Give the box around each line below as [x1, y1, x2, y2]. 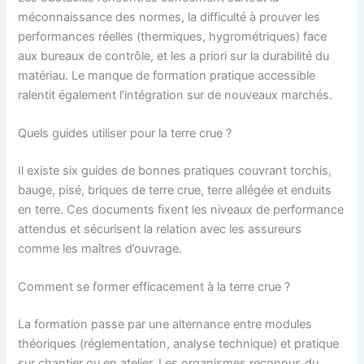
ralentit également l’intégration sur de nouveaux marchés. [18, 87, 333, 102]
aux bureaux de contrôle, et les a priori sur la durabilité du [18, 48, 330, 63]
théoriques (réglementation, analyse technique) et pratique [18, 336, 340, 352]
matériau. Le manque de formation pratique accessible [18, 67, 316, 83]
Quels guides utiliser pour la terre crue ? [18, 126, 232, 141]
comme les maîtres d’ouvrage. [18, 240, 183, 256]
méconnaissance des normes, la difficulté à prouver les [18, 9, 321, 24]
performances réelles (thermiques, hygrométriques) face [18, 28, 327, 44]
